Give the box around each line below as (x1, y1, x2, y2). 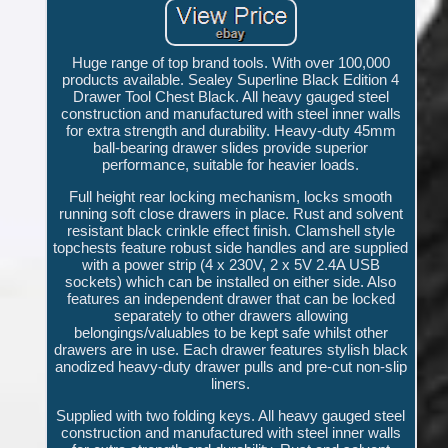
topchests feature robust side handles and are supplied (53, 239, 409, 257)
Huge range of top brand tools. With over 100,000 (71, 54, 390, 72)
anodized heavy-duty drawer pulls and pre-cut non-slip (54, 358, 407, 376)
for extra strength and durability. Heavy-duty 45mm (65, 122, 396, 140)
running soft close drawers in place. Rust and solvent (58, 205, 403, 223)
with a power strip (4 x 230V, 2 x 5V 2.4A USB (81, 256, 380, 274)
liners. (211, 375, 251, 393)
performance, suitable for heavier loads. (102, 156, 360, 174)
